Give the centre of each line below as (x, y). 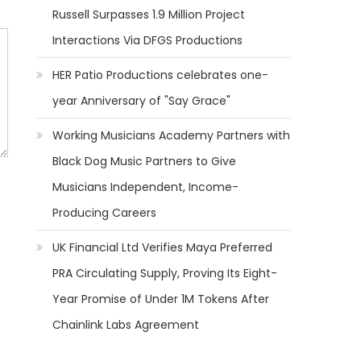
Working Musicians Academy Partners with (172, 135)
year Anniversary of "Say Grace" (142, 101)
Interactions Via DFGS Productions (148, 40)
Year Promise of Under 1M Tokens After (161, 299)
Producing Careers (105, 213)
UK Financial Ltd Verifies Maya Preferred (163, 247)
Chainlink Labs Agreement (126, 325)
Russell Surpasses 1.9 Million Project (149, 15)
